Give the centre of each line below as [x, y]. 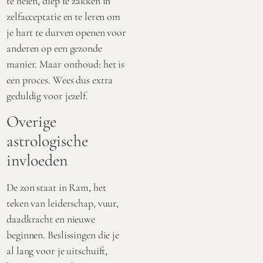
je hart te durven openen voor [67, 32]
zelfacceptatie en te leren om [64, 16]
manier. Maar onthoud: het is [66, 64]
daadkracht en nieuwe [51, 219]
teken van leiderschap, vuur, [63, 203]
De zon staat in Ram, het [56, 187]
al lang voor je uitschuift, [57, 250]
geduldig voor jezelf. [47, 95]
